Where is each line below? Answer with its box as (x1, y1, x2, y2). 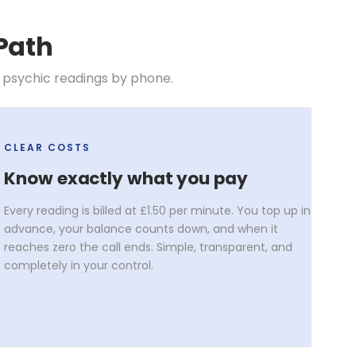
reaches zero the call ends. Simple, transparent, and (4, 238, 293, 255)
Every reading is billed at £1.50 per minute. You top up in (4, 202, 311, 219)
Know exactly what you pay (4, 165, 248, 191)
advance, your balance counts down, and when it (4, 220, 279, 237)
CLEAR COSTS (4, 140, 91, 154)
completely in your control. (4, 257, 154, 273)
